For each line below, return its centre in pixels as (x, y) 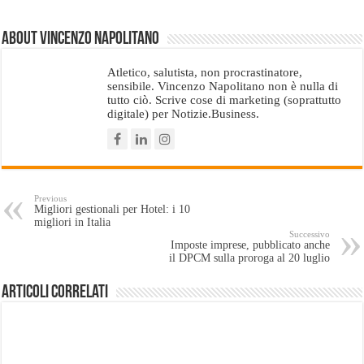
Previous (51, 198)
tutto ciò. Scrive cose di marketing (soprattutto (225, 99)
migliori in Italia (73, 222)
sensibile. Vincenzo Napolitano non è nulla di (223, 85)
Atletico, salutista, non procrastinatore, (205, 71)
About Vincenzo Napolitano (81, 39)
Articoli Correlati (55, 292)
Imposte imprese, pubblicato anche (250, 245)
